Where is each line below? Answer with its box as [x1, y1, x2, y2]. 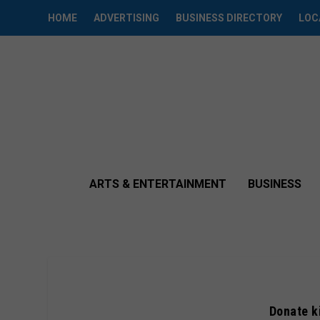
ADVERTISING [94, 12, 160, 24]
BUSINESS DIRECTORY [176, 12, 283, 24]
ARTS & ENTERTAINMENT [89, 177, 226, 191]
